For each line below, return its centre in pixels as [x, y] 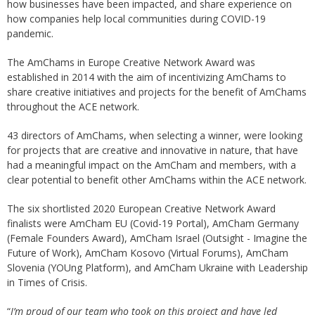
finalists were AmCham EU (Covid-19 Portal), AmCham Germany [153, 224]
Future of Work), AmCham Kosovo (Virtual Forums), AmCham [148, 253]
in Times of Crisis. [47, 283]
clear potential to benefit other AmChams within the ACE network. [157, 180]
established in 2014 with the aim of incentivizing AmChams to [147, 77]
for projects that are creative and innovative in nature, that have [153, 150]
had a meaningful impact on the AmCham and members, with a [152, 165]
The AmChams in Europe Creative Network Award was [131, 63]
